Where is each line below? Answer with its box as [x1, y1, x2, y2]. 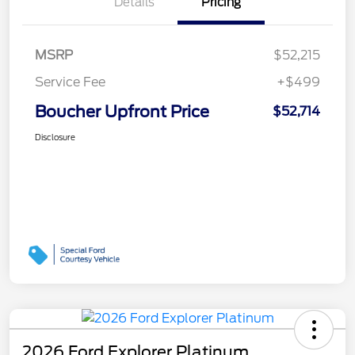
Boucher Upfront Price [35, 101, 209, 121]
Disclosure [35, 132, 75, 142]
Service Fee [35, 74, 105, 90]
